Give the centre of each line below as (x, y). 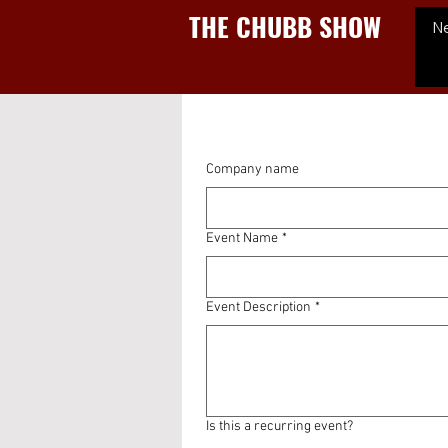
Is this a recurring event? (279, 426)
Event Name (242, 238)
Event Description (258, 307)
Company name (252, 169)
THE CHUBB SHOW (285, 26)
